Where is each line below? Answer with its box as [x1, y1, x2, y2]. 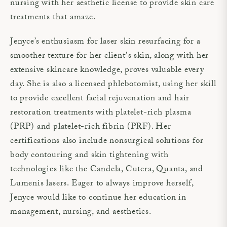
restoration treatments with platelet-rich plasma [10, 105, 192, 121]
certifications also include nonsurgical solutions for [10, 134, 204, 149]
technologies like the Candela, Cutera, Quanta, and [10, 162, 203, 177]
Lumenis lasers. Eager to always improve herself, [10, 176, 194, 192]
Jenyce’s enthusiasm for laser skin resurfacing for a [10, 34, 201, 50]
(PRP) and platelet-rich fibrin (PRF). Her [10, 120, 171, 135]
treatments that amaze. [10, 10, 96, 25]
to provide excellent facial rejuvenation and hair [10, 91, 190, 106]
